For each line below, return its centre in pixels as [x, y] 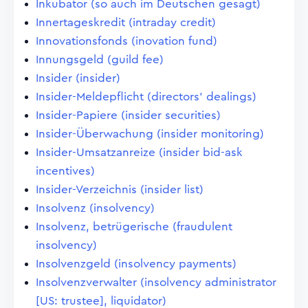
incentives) [65, 171]
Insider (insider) [78, 78]
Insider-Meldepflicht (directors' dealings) [146, 97]
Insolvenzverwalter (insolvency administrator [156, 282]
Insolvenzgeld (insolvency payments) [136, 264]
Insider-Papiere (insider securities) [128, 115]
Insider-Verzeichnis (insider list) [120, 189]
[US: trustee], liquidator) [101, 301]
